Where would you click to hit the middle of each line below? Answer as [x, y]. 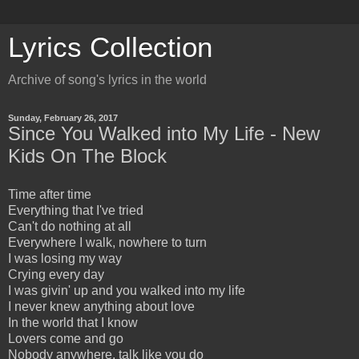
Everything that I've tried [76, 210]
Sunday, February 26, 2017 [63, 118]
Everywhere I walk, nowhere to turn [107, 242]
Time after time [50, 194]
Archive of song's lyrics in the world [107, 80]
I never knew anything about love [101, 306]
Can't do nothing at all [70, 226]
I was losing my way [65, 258]
